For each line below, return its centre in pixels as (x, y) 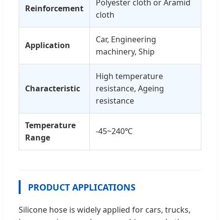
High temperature (129, 76)
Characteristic (53, 88)
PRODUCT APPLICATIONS (82, 187)
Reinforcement (54, 8)
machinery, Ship (125, 52)
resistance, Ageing (130, 88)
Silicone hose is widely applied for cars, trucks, (105, 210)
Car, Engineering (126, 39)
